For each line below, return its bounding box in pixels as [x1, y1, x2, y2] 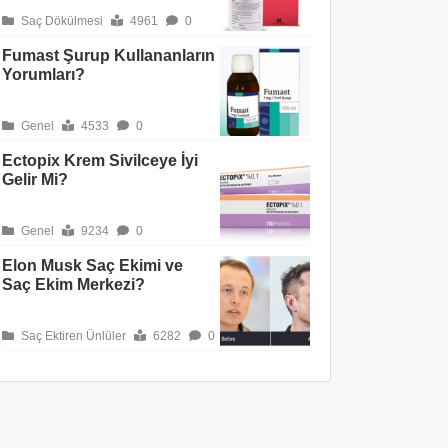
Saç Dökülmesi [18, 14, 103, 28]
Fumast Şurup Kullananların [2, 47, 215, 64]
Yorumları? [2, 66, 85, 83]
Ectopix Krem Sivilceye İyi [2, 152, 198, 169]
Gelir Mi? [2, 171, 68, 188]
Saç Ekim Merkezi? [2, 276, 145, 293]
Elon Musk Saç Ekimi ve [2, 257, 183, 274]
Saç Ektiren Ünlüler [18, 329, 126, 343]
